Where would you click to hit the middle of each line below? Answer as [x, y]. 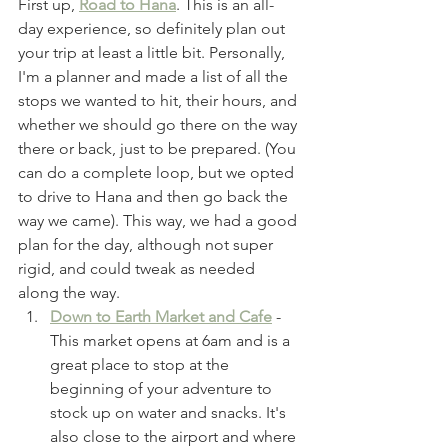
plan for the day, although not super [147, 245]
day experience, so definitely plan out [153, 29]
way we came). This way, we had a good [159, 221]
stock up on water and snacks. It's [170, 413]
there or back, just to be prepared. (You [159, 149]
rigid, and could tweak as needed [138, 269]
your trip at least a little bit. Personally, [153, 53]
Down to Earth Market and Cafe [161, 317]
